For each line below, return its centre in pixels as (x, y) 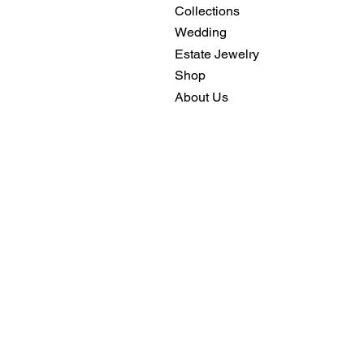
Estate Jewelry (217, 54)
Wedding (201, 32)
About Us (201, 97)
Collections (207, 11)
